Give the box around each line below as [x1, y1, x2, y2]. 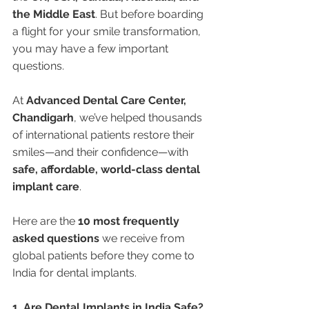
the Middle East [12, 8, 95, 21]
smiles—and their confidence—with [12, 146, 191, 159]
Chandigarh [12, 111, 74, 124]
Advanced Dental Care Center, [26, 94, 189, 107]
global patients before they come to [12, 249, 197, 262]
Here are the [12, 215, 78, 228]
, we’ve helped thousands [74, 111, 205, 124]
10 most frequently [78, 215, 182, 228]
